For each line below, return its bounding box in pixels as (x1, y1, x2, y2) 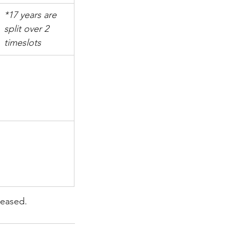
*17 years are (4, 9, 59, 21)
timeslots (4, 37, 41, 48)
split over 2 (4, 23, 51, 34)
